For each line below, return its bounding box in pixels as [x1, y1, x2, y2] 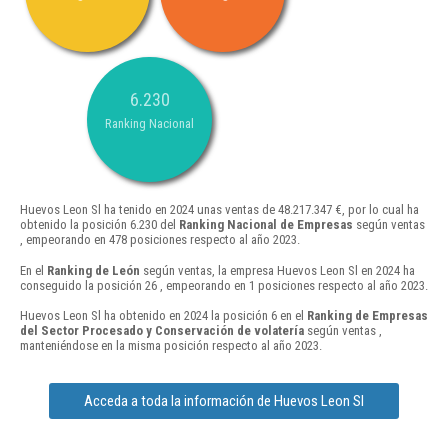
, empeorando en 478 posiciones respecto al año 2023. [20, 232, 300, 248]
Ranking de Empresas [307, 307, 428, 323]
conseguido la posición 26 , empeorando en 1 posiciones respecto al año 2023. [20, 277, 428, 293]
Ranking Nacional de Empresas [179, 217, 353, 233]
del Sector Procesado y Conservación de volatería [20, 322, 304, 338]
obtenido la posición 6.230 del [20, 217, 179, 233]
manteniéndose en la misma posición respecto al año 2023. [20, 337, 322, 353]
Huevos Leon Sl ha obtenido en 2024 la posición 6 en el [20, 307, 307, 323]
